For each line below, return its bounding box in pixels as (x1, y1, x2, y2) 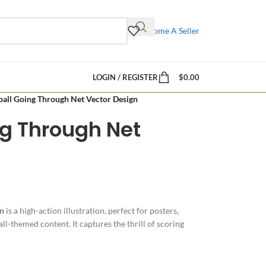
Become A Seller (140, 26, 199, 36)
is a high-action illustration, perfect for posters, (4, 205, 179, 216)
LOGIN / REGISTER (93, 72, 158, 82)
